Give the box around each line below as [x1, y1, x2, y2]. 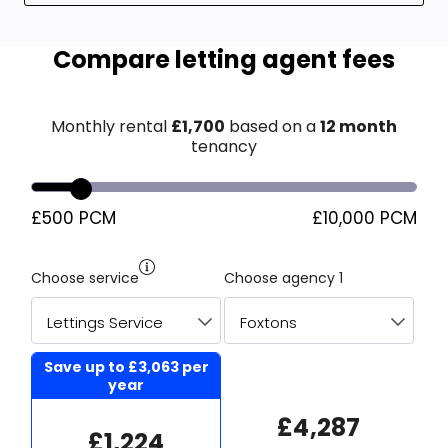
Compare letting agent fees [52, 43, 395, 77]
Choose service [31, 268, 140, 289]
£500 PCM [31, 206, 117, 231]
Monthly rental [50, 115, 171, 139]
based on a [228, 115, 320, 139]
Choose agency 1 [223, 268, 343, 289]
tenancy [190, 135, 257, 159]
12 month [319, 115, 397, 139]
